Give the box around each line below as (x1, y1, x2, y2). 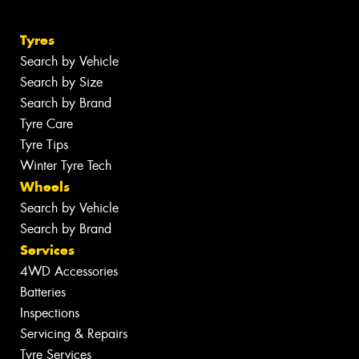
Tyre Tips (20, 136, 68, 154)
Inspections (20, 305, 79, 322)
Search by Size (20, 74, 103, 91)
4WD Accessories (20, 263, 118, 280)
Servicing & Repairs (20, 325, 127, 343)
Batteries (20, 284, 66, 301)
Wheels (20, 178, 70, 196)
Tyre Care (20, 115, 73, 133)
